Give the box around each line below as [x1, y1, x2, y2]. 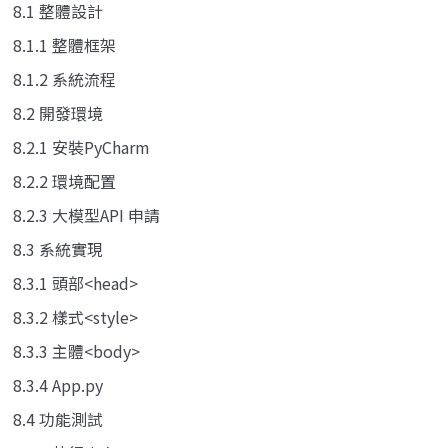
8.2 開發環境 [13, 100, 103, 125]
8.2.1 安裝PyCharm [13, 134, 150, 159]
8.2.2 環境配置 [13, 168, 116, 193]
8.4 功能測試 [13, 406, 103, 431]
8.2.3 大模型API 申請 [13, 202, 160, 227]
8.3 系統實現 [13, 236, 103, 261]
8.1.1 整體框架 [13, 32, 116, 57]
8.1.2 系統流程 [13, 66, 116, 91]
